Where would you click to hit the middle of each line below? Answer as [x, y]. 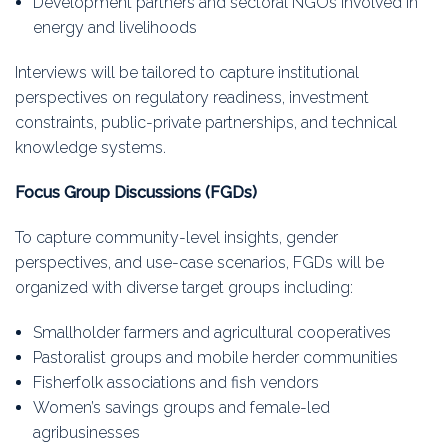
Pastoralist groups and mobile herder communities [215, 358]
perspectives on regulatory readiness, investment [192, 98]
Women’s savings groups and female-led [181, 408]
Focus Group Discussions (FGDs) [136, 193]
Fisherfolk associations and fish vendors [175, 383]
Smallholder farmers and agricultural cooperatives [211, 333]
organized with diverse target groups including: [184, 288]
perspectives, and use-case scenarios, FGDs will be [199, 263]
